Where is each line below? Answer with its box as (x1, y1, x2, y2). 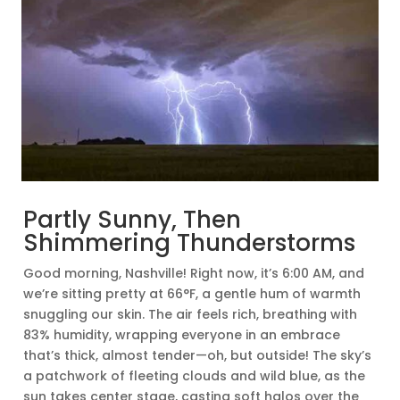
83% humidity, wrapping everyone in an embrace (23, 326, 341, 345)
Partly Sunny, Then (23, 204, 242, 237)
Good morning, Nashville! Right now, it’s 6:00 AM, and (23, 264, 365, 283)
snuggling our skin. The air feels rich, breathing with (23, 305, 358, 324)
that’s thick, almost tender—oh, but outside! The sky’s (23, 346, 372, 365)
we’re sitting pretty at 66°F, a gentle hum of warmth (23, 285, 362, 304)
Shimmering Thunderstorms (23, 227, 356, 260)
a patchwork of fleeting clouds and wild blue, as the (23, 367, 366, 386)
